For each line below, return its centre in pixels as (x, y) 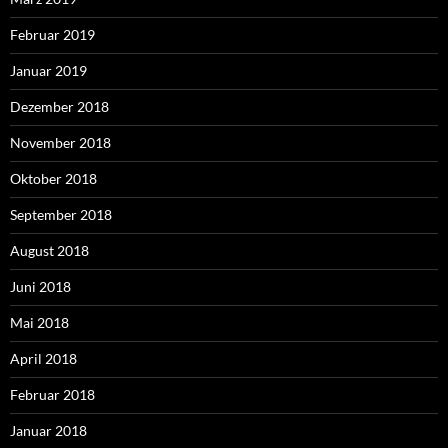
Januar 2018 (48, 431)
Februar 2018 (52, 395)
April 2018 (43, 359)
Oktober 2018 (53, 179)
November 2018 (60, 143)
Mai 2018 (39, 323)
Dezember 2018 (59, 107)
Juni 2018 (40, 287)
